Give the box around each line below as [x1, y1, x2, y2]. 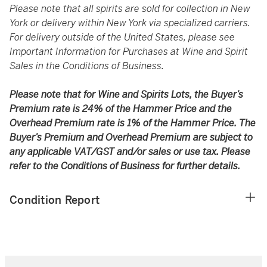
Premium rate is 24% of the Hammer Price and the [10, 103, 232, 115]
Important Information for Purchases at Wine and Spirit [10, 45, 248, 58]
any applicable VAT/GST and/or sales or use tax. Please [10, 145, 250, 158]
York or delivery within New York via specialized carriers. [10, 17, 250, 29]
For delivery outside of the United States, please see [10, 31, 235, 44]
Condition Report [10, 193, 100, 207]
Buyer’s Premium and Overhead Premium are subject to [10, 131, 253, 144]
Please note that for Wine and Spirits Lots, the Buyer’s [10, 88, 243, 101]
